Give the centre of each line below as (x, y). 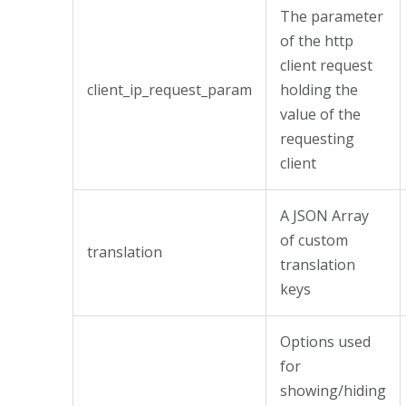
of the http (317, 40)
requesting (317, 138)
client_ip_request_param (169, 89)
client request (326, 65)
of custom (314, 240)
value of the (320, 114)
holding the (319, 89)
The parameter (332, 16)
